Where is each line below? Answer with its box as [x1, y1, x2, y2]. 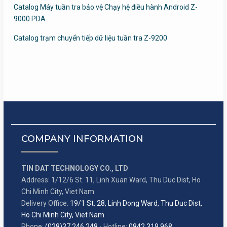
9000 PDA [13, 15, 46, 23]
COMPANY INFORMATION [21, 133, 143, 144]
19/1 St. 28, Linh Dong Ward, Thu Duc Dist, [69, 199, 202, 207]
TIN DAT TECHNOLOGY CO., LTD [21, 164, 128, 172]
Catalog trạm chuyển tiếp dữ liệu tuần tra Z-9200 [13, 34, 167, 42]
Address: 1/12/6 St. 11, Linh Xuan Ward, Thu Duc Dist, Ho [21, 176, 201, 184]
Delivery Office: [21, 199, 70, 207]
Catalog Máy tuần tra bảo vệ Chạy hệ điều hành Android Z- [13, 3, 198, 11]
